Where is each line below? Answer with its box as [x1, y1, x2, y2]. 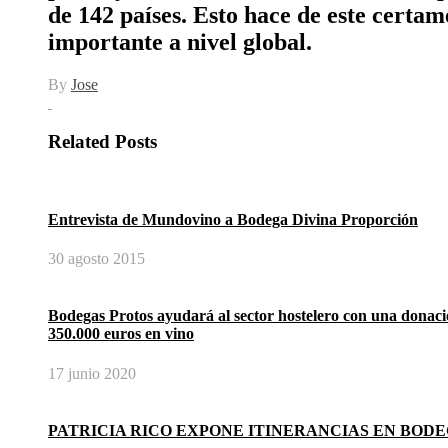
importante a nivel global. [48, 29, 312, 56]
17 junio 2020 [48, 364, 136, 382]
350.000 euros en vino [48, 325, 194, 343]
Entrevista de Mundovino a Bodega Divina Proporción [48, 210, 418, 228]
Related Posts [48, 130, 157, 152]
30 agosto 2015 [48, 249, 145, 267]
